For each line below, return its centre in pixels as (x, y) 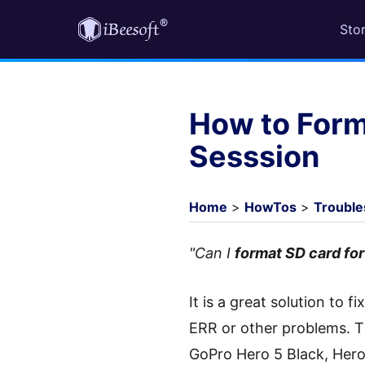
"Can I (212, 253)
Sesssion (254, 156)
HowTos (270, 207)
